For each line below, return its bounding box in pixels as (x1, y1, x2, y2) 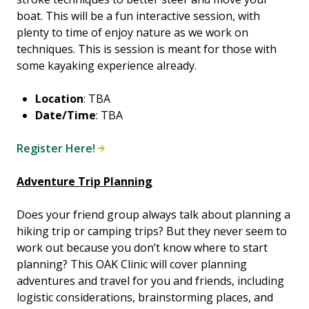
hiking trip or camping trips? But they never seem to (17, 223, 287, 239)
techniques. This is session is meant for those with (17, 41, 277, 57)
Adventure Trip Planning (17, 174, 152, 190)
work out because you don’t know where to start (17, 240, 268, 256)
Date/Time (35, 108, 97, 123)
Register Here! (17, 141, 98, 157)
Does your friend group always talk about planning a (17, 207, 290, 223)
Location (35, 91, 84, 107)
